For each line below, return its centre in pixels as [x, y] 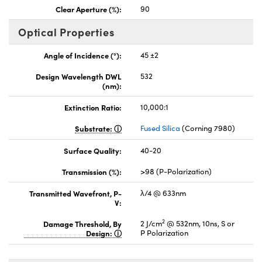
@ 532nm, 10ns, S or [200, 223]
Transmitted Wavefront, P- [75, 193]
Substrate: [94, 128]
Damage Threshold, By [82, 223]
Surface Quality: [93, 150]
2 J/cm [151, 223]
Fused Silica [160, 128]
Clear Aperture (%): [89, 8]
